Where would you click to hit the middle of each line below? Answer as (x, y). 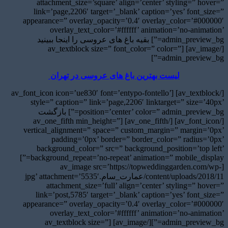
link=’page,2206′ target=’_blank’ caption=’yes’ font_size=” (129, 11)
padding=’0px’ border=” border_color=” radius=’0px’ (138, 139)
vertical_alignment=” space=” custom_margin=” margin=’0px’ (124, 130)
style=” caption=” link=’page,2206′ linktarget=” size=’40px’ (127, 102)
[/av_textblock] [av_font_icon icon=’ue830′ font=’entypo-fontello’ (91, 93)
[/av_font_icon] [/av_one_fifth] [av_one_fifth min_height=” (77, 121)
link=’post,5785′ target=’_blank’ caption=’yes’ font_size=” (130, 194)
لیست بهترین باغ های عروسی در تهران (114, 75)
